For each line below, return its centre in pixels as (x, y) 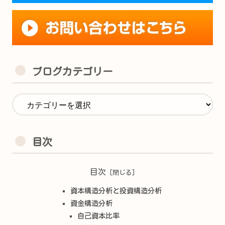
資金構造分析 (91, 203)
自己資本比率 (99, 215)
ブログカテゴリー (72, 71)
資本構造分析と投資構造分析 (116, 190)
